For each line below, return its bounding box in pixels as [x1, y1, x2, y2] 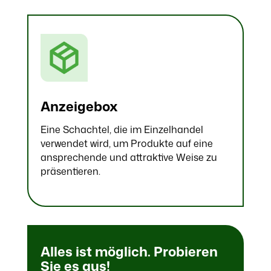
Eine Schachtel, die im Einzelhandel [40, 122, 203, 136]
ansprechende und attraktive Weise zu [40, 150, 217, 164]
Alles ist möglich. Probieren [40, 241, 218, 261]
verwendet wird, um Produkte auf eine [40, 136, 213, 150]
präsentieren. [40, 164, 100, 178]
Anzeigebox [40, 96, 118, 116]
